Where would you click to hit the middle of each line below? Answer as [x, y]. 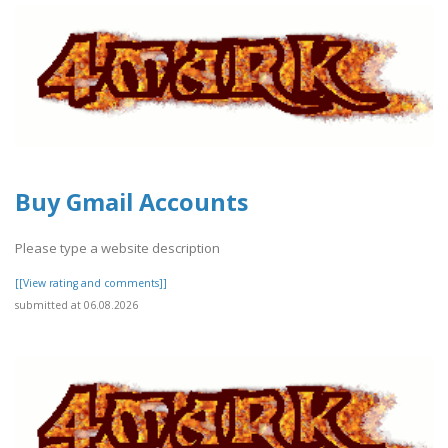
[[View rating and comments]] [91, 283]
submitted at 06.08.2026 [76, 305]
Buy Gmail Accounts [131, 201]
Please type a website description [117, 248]
